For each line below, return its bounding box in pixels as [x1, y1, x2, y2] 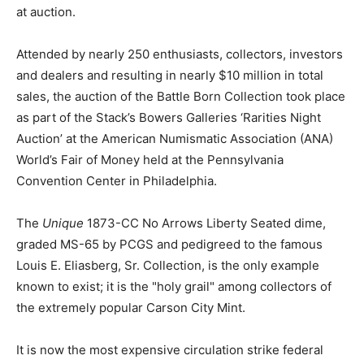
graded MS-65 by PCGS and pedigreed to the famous [16, 236, 323, 252]
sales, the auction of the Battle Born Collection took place [16, 88, 345, 104]
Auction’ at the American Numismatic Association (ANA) [16, 130, 333, 146]
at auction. [16, 3, 76, 19]
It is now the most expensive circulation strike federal [16, 341, 323, 357]
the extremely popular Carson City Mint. [16, 299, 245, 315]
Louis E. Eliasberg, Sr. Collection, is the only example [16, 257, 319, 273]
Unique [42, 214, 84, 231]
